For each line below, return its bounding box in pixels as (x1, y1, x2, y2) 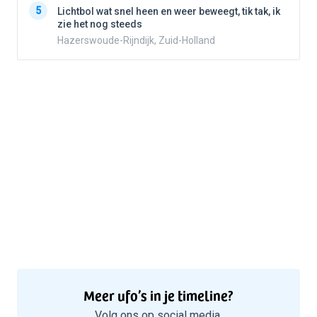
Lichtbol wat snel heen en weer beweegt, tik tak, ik (57, 6, 280, 18)
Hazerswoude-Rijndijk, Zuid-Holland (57, 35, 215, 47)
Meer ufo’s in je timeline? (83, 284, 234, 306)
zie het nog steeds (57, 18, 142, 30)
